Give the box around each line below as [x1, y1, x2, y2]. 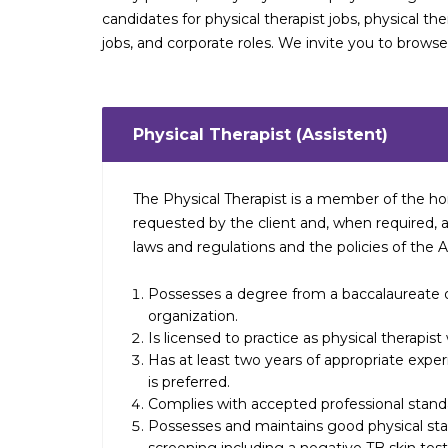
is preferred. [148, 373, 230, 391]
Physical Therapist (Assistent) [133, 125, 388, 144]
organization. [148, 307, 238, 325]
